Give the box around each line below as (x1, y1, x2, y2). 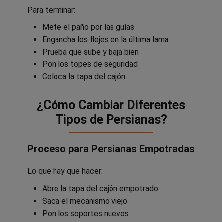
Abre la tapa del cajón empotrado (42, 184, 158, 194)
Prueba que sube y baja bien (42, 47, 139, 57)
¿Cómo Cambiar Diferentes (37, 98, 185, 112)
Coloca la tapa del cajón (42, 72, 125, 82)
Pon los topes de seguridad (42, 59, 138, 69)
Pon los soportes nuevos (42, 209, 129, 219)
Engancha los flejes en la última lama (42, 35, 168, 45)
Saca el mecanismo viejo (42, 196, 127, 206)
